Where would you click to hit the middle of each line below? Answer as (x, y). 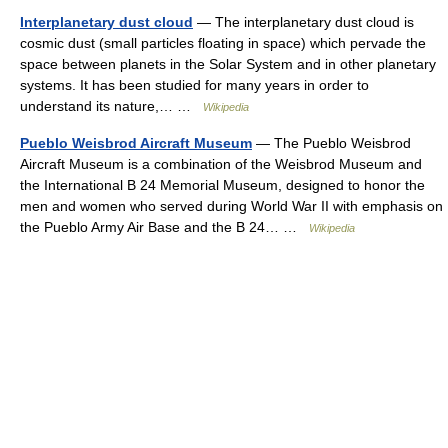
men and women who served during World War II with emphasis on (231, 206)
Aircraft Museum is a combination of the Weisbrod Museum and (221, 164)
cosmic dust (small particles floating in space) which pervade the (223, 43)
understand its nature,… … (111, 106)
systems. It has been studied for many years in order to (194, 85)
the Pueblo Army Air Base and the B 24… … (164, 227)
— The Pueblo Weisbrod (331, 143)
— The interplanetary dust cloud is (303, 22)
